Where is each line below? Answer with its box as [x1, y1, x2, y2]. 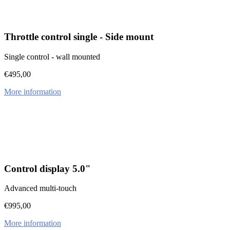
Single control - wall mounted [4, 52, 100, 61]
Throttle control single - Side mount [4, 31, 154, 43]
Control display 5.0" [4, 163, 91, 174]
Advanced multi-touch [4, 184, 76, 193]
